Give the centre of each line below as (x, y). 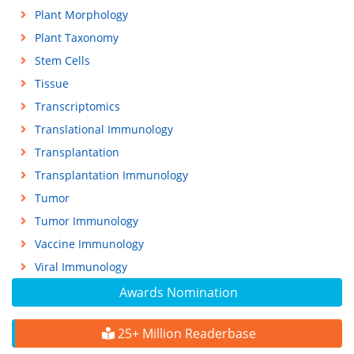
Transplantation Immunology (111, 175)
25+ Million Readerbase (185, 334)
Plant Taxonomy (76, 38)
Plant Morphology (81, 15)
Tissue (51, 84)
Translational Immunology (104, 130)
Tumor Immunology (86, 221)
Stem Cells (62, 61)
